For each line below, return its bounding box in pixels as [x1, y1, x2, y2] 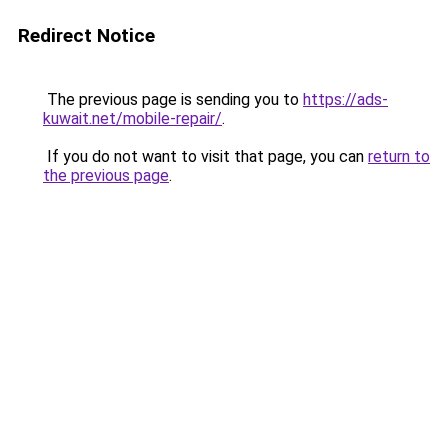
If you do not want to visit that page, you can [43, 147, 368, 166]
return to [368, 147, 430, 166]
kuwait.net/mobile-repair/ [43, 109, 222, 128]
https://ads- [303, 90, 388, 109]
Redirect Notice [18, 24, 155, 47]
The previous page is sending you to [43, 90, 303, 109]
